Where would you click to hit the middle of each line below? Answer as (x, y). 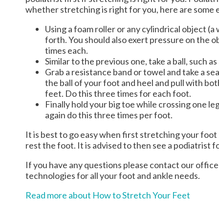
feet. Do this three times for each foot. (118, 94)
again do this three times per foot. (109, 115)
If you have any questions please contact (103, 165)
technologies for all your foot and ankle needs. (113, 176)
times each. (66, 51)
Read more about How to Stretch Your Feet (108, 195)
